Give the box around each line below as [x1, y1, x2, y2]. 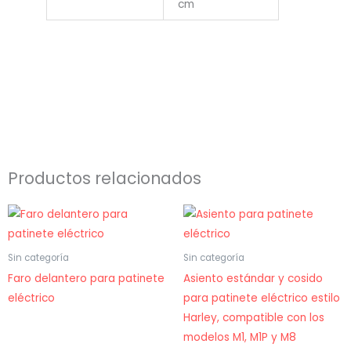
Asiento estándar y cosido [183, 270, 323, 286]
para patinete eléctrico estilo [183, 290, 340, 306]
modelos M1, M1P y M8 [183, 329, 296, 345]
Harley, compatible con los [183, 309, 324, 325]
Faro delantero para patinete [8, 270, 165, 286]
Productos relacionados [8, 166, 201, 190]
